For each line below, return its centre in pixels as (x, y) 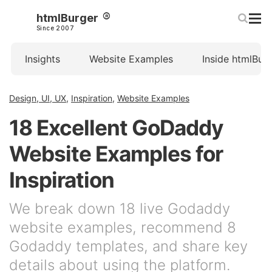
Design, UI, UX (38, 98)
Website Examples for (116, 154)
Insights (42, 59)
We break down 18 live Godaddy (120, 209)
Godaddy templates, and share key (128, 246)
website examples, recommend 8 (123, 227)
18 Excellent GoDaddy (116, 127)
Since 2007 (55, 28)
